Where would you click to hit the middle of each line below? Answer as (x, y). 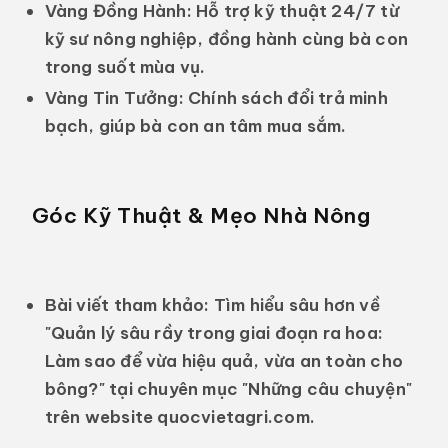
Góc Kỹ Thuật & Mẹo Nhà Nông (201, 215)
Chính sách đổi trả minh (285, 97)
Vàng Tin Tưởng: (114, 97)
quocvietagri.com (233, 417)
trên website (101, 417)
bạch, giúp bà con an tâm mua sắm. (195, 125)
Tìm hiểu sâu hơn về (294, 305)
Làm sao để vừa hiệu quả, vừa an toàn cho (224, 361)
